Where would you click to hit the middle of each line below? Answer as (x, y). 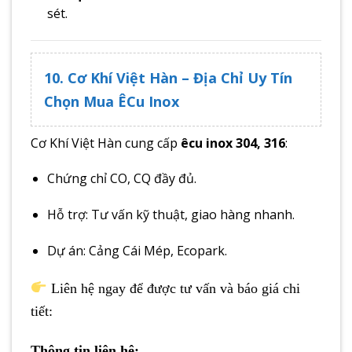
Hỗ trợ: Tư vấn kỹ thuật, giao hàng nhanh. (170, 215)
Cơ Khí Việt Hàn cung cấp (106, 143)
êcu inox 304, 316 (233, 143)
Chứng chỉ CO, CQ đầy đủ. (121, 179)
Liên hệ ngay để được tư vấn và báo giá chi (173, 288)
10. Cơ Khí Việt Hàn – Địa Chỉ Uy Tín (168, 77)
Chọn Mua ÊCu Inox (112, 101)
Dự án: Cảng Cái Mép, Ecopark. (137, 250)
